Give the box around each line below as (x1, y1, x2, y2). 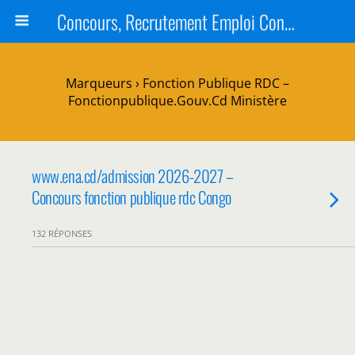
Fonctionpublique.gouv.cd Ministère (68, 92, 287, 109)
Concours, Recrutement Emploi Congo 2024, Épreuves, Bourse (284, 7, 295, 36)
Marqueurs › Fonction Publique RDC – (66, 74, 289, 92)
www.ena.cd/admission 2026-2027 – (32, 163, 234, 188)
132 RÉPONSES (32, 227, 92, 239)
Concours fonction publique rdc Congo (32, 185, 232, 209)
